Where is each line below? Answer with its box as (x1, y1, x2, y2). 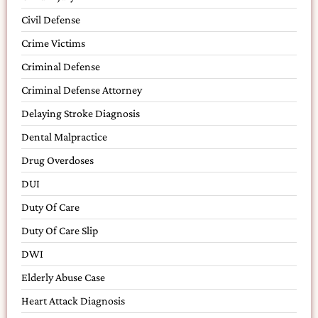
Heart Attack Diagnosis (21, 294, 125, 307)
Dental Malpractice (21, 130, 107, 143)
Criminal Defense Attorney (21, 83, 142, 96)
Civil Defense (21, 13, 80, 26)
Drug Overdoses (21, 153, 94, 166)
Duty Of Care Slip (21, 224, 98, 236)
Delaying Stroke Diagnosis (21, 106, 140, 119)
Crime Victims (21, 36, 85, 49)
